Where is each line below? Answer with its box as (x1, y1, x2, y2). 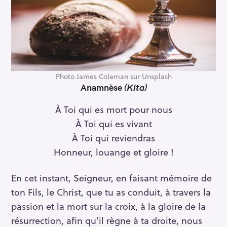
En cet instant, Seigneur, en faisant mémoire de (11, 170, 212, 184)
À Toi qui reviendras (72, 130, 155, 144)
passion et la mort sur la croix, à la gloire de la (11, 199, 206, 213)
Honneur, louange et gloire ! (53, 144, 174, 159)
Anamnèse (80, 81, 124, 93)
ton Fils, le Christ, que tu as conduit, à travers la (11, 184, 211, 199)
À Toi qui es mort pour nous (55, 102, 172, 116)
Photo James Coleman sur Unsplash (55, 70, 172, 82)
